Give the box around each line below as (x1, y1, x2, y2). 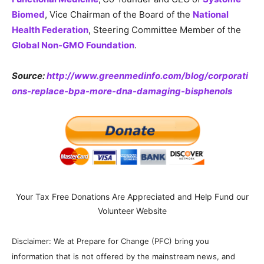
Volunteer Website (97, 205, 167, 216)
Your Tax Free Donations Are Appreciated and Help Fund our (15, 191, 249, 202)
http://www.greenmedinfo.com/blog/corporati (47, 70, 248, 81)
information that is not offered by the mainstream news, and (12, 251, 235, 261)
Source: (12, 70, 47, 81)
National (193, 8, 229, 20)
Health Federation (12, 24, 88, 35)
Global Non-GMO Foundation (12, 39, 134, 51)
